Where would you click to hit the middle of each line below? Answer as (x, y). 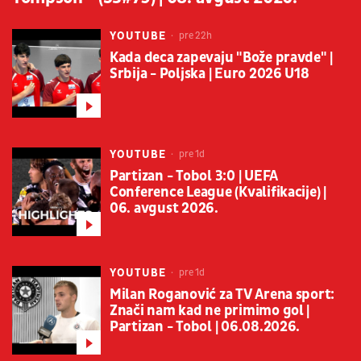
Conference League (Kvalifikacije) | (218, 193)
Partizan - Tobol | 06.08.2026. (205, 327)
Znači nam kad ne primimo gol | (210, 311)
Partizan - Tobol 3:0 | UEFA (194, 176)
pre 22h (195, 36)
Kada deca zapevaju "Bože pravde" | (222, 58)
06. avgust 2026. (164, 209)
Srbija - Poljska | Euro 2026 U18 (210, 74)
